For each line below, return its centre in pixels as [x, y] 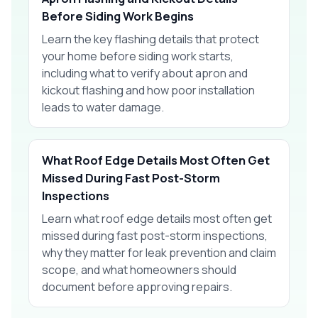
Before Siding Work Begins [118, 16]
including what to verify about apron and [145, 73]
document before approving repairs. [137, 286]
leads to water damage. [103, 107]
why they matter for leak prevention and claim [159, 252]
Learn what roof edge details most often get [157, 218]
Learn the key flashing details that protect [150, 39]
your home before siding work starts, [138, 56]
